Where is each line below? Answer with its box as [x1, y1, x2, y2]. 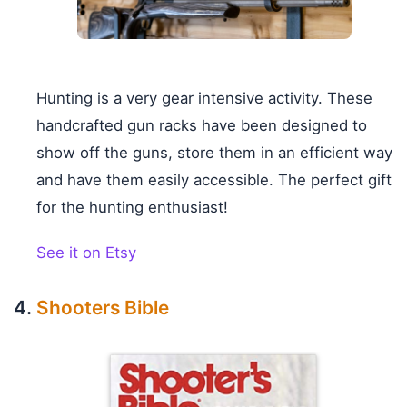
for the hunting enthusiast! [36, 197, 228, 216]
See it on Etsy [36, 243, 136, 262]
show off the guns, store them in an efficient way [36, 143, 392, 162]
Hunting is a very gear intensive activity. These [36, 88, 372, 107]
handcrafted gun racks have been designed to [36, 115, 367, 134]
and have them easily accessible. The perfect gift [36, 170, 392, 189]
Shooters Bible [36, 295, 169, 319]
